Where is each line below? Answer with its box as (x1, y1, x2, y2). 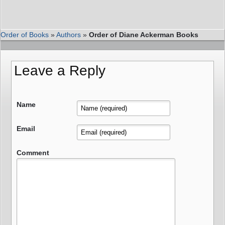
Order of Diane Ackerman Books (89, 31, 198, 39)
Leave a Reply (14, 63, 105, 79)
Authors (56, 31, 81, 39)
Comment (17, 149, 49, 157)
